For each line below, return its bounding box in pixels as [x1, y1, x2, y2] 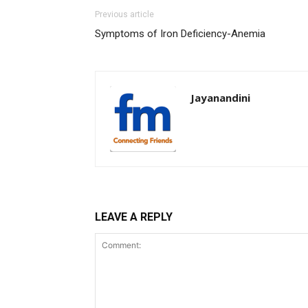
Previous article [95, 9, 154, 19]
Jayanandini [190, 90, 250, 104]
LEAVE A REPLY [95, 210, 173, 223]
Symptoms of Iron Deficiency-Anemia [95, 27, 265, 40]
